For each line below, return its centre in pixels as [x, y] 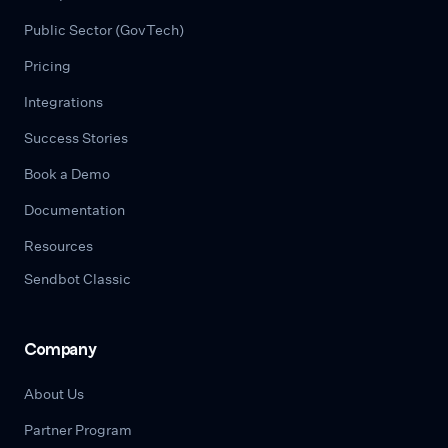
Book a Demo [67, 173]
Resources [58, 245]
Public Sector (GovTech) [104, 29]
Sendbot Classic [77, 278]
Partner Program [78, 429]
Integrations [63, 101]
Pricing [47, 65]
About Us [54, 393]
